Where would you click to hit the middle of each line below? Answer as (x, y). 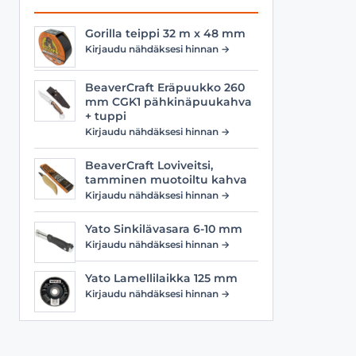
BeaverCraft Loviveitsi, (149, 165)
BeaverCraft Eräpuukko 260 (165, 87)
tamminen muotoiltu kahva (166, 180)
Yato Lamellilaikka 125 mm (161, 278)
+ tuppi (106, 116)
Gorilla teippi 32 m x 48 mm (165, 33)
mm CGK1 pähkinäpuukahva (168, 102)
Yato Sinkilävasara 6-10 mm (164, 229)
